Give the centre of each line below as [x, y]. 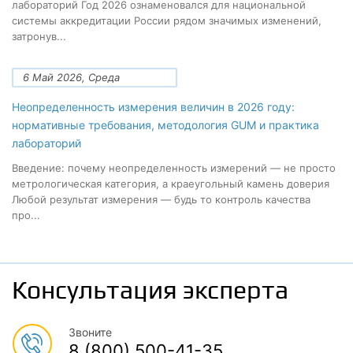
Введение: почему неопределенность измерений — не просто [174, 168]
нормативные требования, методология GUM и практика [165, 125]
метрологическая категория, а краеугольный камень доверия [171, 184]
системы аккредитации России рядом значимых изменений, [167, 20]
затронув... [39, 36]
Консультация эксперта [150, 290]
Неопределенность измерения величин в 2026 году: [153, 107]
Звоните [90, 332]
